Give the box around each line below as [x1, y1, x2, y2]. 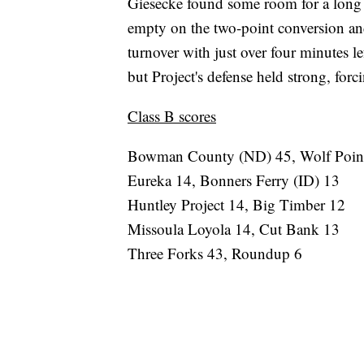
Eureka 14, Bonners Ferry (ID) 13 [128, 169, 340, 190]
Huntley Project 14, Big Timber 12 [128, 193, 345, 214]
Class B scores [128, 105, 216, 126]
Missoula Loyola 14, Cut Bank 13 [128, 218, 340, 239]
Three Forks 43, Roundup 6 [128, 242, 302, 263]
